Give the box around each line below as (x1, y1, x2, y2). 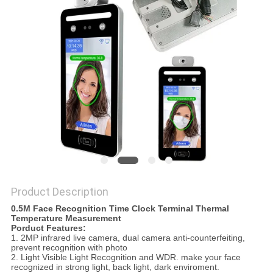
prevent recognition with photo (10, 243, 127, 253)
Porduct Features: (10, 223, 86, 233)
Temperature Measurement (10, 213, 121, 224)
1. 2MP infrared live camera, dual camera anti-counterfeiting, (10, 233, 245, 243)
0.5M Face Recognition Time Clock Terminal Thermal (10, 204, 229, 214)
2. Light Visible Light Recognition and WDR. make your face (10, 252, 241, 263)
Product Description (10, 185, 108, 199)
